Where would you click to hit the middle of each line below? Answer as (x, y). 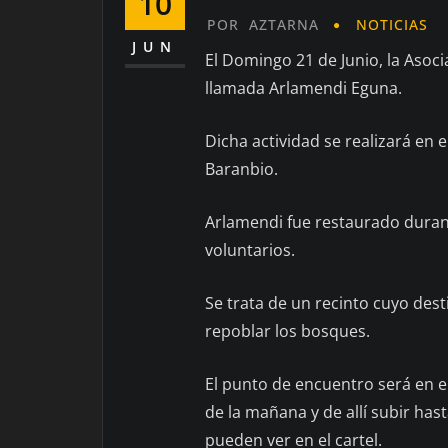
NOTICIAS (392, 24)
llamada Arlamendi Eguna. (305, 88)
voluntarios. (252, 250)
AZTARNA (284, 24)
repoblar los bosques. (287, 331)
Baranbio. (243, 169)
